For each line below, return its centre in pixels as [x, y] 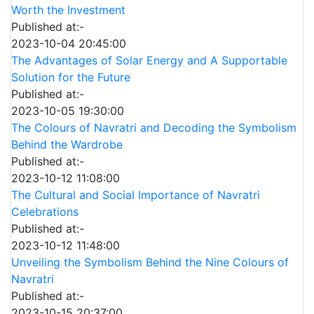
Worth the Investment [68, 10]
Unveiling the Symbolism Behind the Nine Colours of [150, 262]
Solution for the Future [71, 77]
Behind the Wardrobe [67, 145]
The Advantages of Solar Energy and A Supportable [149, 61]
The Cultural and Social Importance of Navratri [136, 195]
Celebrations [45, 212]
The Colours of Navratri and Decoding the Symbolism [154, 128]
